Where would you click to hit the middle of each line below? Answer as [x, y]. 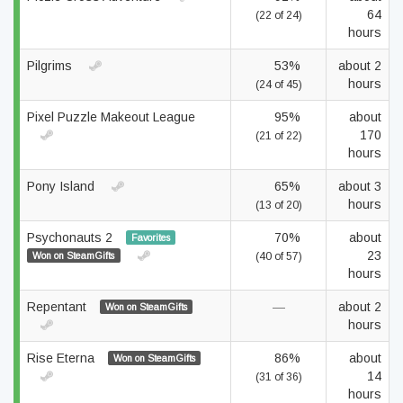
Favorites [150, 237]
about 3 [360, 186]
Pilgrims [51, 66]
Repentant [58, 307]
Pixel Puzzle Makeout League [111, 117]
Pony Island [63, 186]
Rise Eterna [63, 358]
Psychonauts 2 [72, 237]
